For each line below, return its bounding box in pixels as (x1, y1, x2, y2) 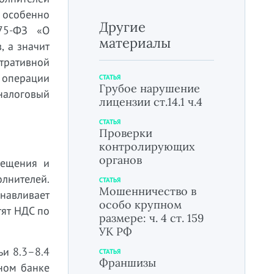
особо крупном (99, 198, 182, 212)
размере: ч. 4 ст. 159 (99, 211, 204, 225)
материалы (99, 34, 171, 51)
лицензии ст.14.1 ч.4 (99, 95, 202, 109)
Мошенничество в (99, 184, 196, 198)
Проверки (99, 126, 152, 140)
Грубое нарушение (99, 81, 200, 95)
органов (99, 153, 142, 167)
